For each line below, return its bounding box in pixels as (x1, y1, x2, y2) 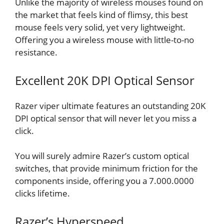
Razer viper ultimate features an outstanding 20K (15, 99, 205, 111)
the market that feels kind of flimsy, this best (15, 9, 188, 21)
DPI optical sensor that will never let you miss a (15, 112, 196, 124)
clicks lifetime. (15, 187, 70, 199)
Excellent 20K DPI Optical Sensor (15, 71, 194, 88)
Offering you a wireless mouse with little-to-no (15, 34, 194, 46)
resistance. (15, 46, 57, 58)
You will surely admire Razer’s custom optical (15, 150, 189, 162)
